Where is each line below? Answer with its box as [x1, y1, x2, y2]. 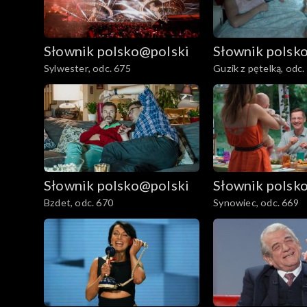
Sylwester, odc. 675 [44, 62, 131, 75]
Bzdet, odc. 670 [44, 197, 113, 209]
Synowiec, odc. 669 [213, 197, 299, 209]
